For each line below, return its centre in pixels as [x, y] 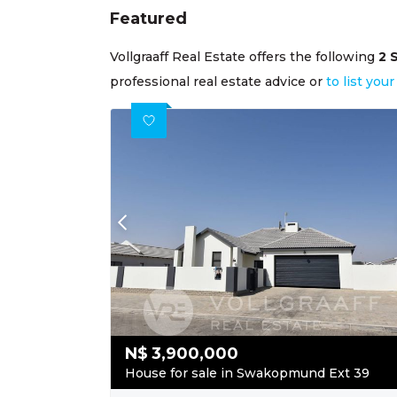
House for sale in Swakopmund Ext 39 [247, 374]
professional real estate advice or [218, 81]
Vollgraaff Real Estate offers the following [244, 56]
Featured [148, 18]
